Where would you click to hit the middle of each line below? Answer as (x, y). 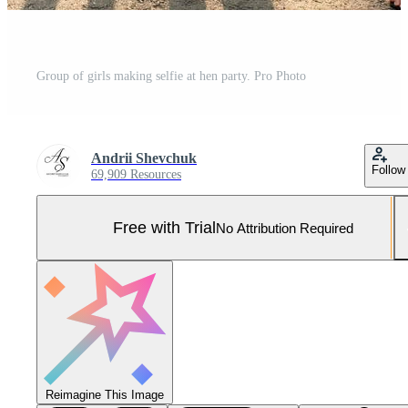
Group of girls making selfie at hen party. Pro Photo (171, 76)
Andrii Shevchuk (144, 158)
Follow (388, 170)
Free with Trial (164, 227)
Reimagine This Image (105, 395)
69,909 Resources (136, 175)
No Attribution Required (285, 228)
